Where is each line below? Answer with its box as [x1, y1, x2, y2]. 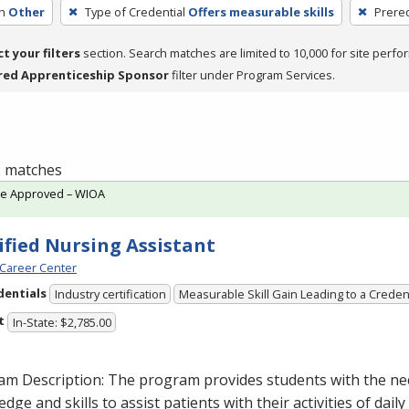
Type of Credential [84, 3, 185, 20]
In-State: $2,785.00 [12, 313, 111, 330]
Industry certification [54, 286, 166, 303]
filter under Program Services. [169, 66, 335, 83]
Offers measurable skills [187, 3, 334, 20]
